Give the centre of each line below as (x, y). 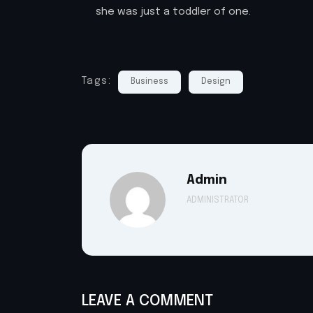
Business (150, 82)
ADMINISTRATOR (218, 201)
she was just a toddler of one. (173, 12)
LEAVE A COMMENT (147, 301)
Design (216, 82)
